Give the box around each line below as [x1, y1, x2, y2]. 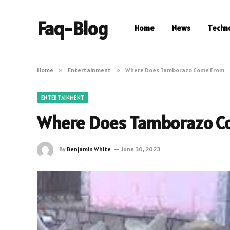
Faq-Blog [37, 16, 108, 41]
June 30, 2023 [121, 145, 160, 153]
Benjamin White [67, 145, 111, 153]
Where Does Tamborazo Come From [125, 66, 224, 74]
